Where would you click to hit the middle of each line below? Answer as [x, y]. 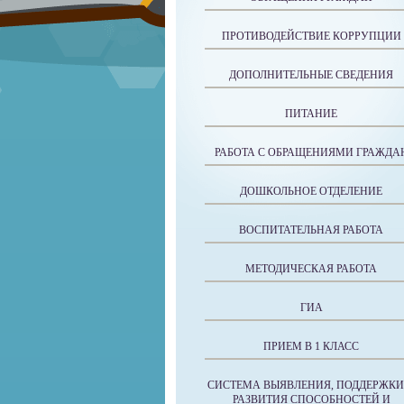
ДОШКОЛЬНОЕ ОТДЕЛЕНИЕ [311, 191]
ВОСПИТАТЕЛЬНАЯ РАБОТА [311, 230]
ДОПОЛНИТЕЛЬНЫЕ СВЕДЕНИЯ [311, 75]
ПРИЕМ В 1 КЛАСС [311, 346]
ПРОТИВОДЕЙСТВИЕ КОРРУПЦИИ [311, 36]
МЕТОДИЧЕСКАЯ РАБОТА [311, 269]
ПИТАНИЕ [311, 114]
